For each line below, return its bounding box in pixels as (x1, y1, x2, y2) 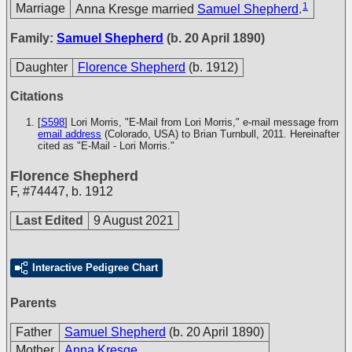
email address (38, 128, 101, 140)
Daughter (16, 60, 68, 74)
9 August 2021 (93, 214, 174, 227)
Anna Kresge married (75, 2, 197, 16)
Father (16, 325, 52, 339)
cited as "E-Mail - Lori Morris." (38, 140, 174, 152)
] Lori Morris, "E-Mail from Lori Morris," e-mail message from (64, 116, 339, 128)
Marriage (16, 2, 65, 15)
